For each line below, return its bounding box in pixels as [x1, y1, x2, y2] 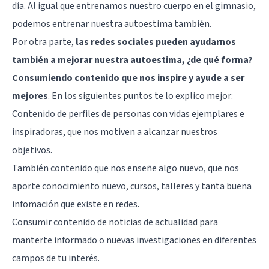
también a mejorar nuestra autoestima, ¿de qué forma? [12, 53, 253, 67]
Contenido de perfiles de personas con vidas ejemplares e [12, 107, 244, 121]
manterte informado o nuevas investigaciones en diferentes [12, 234, 256, 247]
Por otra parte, [12, 35, 76, 49]
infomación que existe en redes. [12, 198, 139, 211]
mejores [12, 89, 48, 103]
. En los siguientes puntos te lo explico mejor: [48, 89, 233, 103]
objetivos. [12, 144, 52, 157]
